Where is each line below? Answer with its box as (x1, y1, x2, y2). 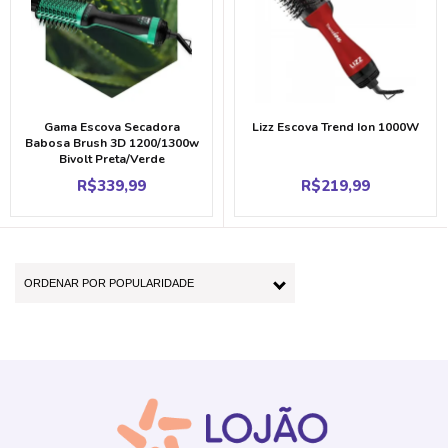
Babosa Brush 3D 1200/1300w (24, 134, 199, 151)
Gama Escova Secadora (43, 118, 180, 135)
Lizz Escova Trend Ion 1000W (252, 118, 419, 135)
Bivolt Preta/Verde (58, 150, 165, 167)
